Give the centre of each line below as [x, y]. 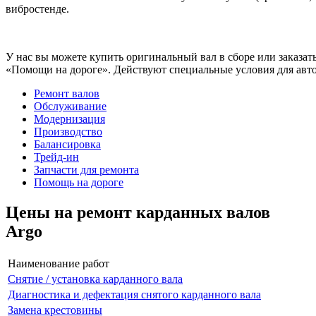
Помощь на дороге [79, 182]
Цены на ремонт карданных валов [138, 212]
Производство [68, 131]
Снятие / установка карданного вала [95, 279]
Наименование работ [59, 263]
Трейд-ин [56, 157]
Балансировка [67, 144]
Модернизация [69, 119]
